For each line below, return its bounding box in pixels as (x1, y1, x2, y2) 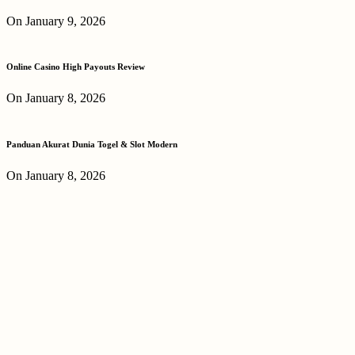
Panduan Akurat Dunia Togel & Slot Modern (6, 139, 177, 150)
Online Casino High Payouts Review (6, 62, 145, 72)
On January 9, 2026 (6, 13, 105, 28)
